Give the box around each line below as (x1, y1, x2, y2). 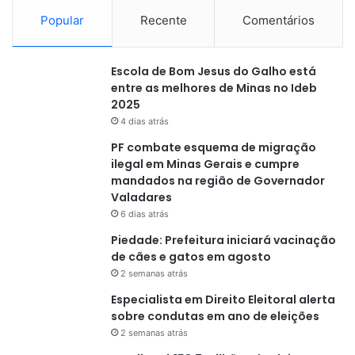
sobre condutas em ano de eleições (111, 308, 319, 324)
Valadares (111, 189, 172, 205)
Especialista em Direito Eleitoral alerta (111, 292, 335, 307)
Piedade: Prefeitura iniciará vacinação (111, 232, 336, 248)
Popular (40, 13, 84, 28)
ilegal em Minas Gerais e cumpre (111, 156, 300, 172)
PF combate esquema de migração (111, 139, 316, 155)
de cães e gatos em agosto (111, 249, 271, 265)
